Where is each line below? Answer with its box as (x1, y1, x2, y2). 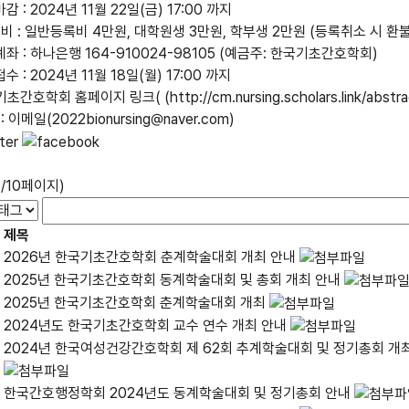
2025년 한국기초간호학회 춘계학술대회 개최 (4, 293, 266, 311)
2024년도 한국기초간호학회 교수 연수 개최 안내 (4, 316, 287, 334)
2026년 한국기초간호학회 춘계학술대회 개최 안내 (4, 247, 296, 266)
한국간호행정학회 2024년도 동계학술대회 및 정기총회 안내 (4, 383, 351, 402)
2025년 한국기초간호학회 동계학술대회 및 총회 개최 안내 (4, 270, 341, 288)
